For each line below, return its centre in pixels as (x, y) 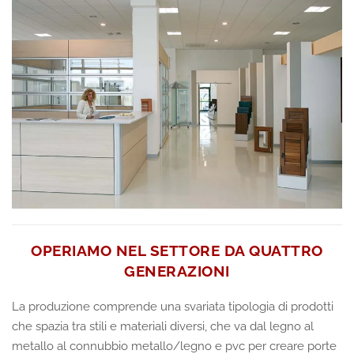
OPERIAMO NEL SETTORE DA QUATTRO (177, 251)
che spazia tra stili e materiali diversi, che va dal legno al (163, 327)
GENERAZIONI (177, 271)
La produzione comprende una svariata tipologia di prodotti (173, 307)
